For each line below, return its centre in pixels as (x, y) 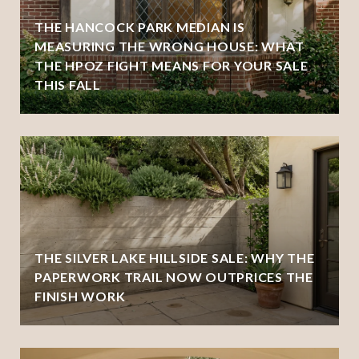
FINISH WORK (80, 296)
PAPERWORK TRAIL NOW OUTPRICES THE (174, 276)
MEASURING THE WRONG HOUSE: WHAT (169, 46)
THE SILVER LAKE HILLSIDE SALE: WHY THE (175, 257)
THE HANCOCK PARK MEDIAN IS (140, 26)
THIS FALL (68, 84)
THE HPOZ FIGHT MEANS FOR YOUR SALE (171, 65)
